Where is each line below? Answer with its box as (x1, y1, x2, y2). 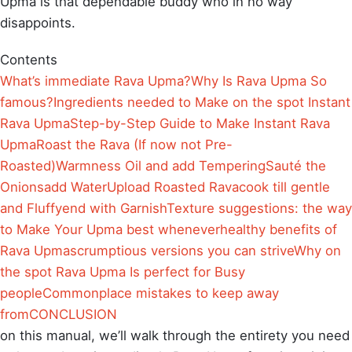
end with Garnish (62, 200, 167, 216)
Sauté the (266, 157, 326, 174)
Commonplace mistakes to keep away (42, 284, 279, 301)
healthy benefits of (220, 221, 337, 237)
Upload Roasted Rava (107, 178, 239, 195)
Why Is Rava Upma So (191, 72, 327, 89)
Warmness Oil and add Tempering (56, 157, 266, 174)
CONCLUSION (29, 306, 117, 322)
